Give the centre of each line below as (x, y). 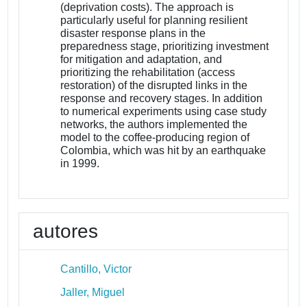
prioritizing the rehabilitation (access (148, 72)
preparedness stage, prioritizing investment (165, 46)
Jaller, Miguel (93, 292)
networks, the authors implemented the (154, 124)
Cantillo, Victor (96, 269)
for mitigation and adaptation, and (142, 59)
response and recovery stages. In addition (162, 98)
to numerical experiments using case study (164, 111)
